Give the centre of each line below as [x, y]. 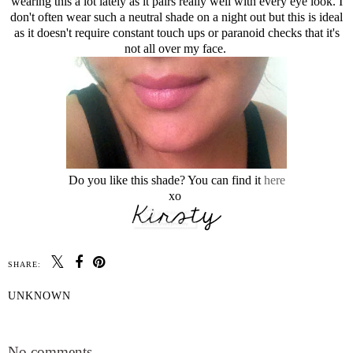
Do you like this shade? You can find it [166, 180]
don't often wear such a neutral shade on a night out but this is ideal [176, 17]
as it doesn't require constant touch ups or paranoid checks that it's [176, 33]
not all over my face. [176, 49]
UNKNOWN [39, 295]
